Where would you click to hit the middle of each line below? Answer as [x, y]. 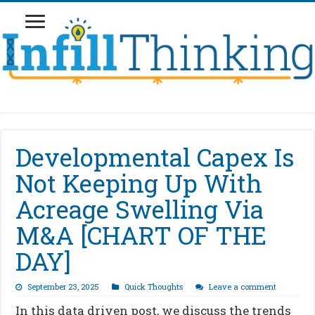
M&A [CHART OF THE [141, 234]
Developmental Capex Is [155, 156]
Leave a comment [243, 286]
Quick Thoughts [154, 286]
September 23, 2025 [64, 286]
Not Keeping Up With [139, 182]
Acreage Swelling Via [140, 208]
